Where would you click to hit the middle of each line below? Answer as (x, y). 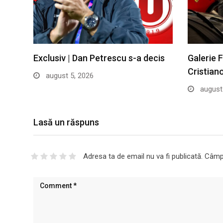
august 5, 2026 (69, 76)
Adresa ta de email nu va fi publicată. (143, 157)
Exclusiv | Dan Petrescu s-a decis (99, 58)
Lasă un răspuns (66, 122)
